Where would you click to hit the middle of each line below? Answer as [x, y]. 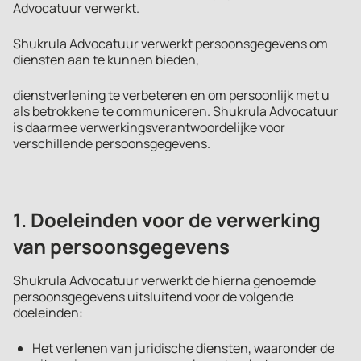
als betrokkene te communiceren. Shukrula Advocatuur [176, 111]
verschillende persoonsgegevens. [112, 143]
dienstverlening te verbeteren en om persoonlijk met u [171, 95]
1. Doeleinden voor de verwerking [167, 220]
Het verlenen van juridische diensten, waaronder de [183, 348]
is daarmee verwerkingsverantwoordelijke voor [149, 127]
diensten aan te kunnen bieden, [106, 60]
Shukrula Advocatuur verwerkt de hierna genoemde [164, 280]
